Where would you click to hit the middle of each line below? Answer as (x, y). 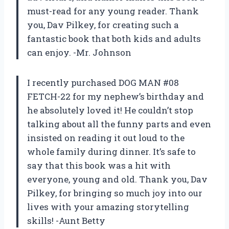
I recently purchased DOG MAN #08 (103, 83)
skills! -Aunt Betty (66, 221)
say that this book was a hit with (99, 166)
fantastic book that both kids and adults (114, 39)
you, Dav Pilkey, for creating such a (103, 25)
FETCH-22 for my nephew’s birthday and (116, 97)
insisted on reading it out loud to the (106, 138)
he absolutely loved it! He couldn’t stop (110, 110)
